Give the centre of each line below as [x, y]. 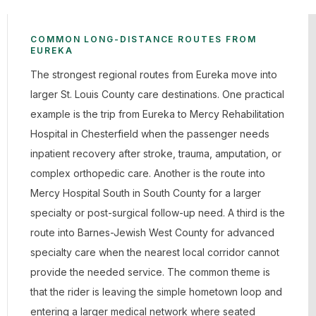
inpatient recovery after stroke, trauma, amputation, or [156, 153]
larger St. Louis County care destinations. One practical [157, 94]
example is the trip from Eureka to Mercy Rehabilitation [157, 114]
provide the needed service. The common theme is [150, 272]
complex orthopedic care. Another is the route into [148, 173]
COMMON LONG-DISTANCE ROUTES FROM [144, 39]
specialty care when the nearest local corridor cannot [155, 252]
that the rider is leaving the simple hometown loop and [156, 292]
